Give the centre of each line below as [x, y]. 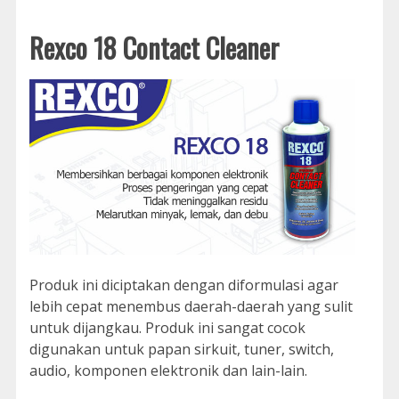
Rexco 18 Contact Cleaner [154, 47]
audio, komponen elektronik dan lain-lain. [168, 371]
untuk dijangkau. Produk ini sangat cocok [167, 328]
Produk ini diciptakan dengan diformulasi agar [183, 285]
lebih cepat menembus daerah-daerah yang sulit [191, 307]
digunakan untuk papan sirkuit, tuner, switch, [181, 350]
